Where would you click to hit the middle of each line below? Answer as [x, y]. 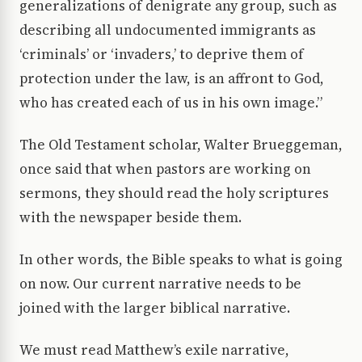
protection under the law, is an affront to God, [172, 79]
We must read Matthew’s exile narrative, [154, 350]
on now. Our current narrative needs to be [160, 284]
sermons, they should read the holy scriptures [174, 194]
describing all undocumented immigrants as [168, 30]
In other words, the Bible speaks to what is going [181, 260]
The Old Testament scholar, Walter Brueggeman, [181, 145]
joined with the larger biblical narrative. [155, 308]
